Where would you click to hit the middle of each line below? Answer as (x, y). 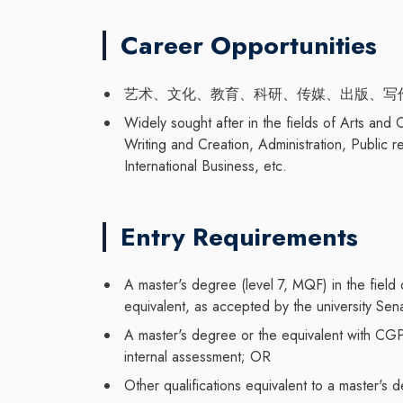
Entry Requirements (239, 237)
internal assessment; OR (197, 357)
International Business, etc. (206, 166)
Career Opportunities (249, 46)
